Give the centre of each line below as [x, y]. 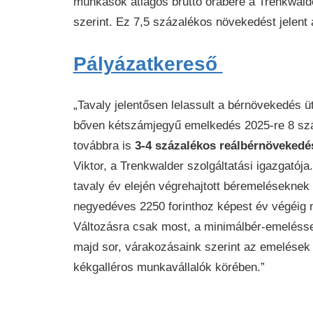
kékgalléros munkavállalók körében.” [169, 268]
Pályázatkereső [148, 64]
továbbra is [104, 146]
